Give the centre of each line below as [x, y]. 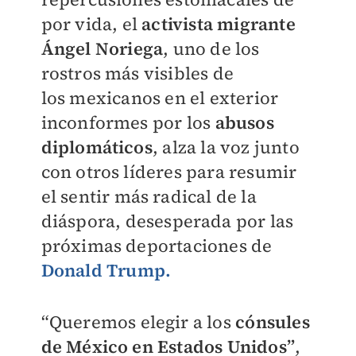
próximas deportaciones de [157, 246]
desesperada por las [209, 221]
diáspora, [83, 221]
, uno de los [211, 48]
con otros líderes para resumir [169, 172]
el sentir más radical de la [149, 196]
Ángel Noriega [102, 48]
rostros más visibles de [137, 73]
